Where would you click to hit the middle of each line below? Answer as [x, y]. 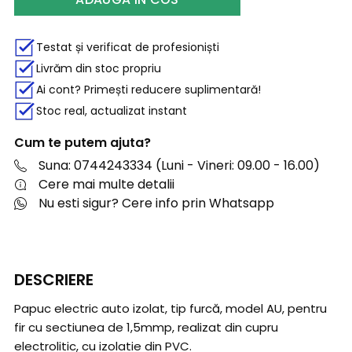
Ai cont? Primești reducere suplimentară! [148, 89]
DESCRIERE [54, 280]
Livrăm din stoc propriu [99, 68]
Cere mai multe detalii [106, 185]
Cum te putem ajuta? [82, 142]
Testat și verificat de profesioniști [128, 47]
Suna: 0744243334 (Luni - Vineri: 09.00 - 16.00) [179, 166]
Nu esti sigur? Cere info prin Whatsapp [156, 203]
